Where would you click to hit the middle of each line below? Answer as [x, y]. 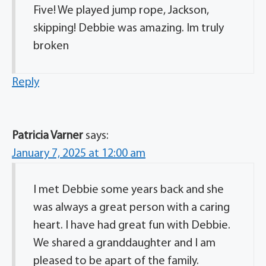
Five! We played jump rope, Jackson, [121, 11]
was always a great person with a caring [132, 208]
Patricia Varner [47, 136]
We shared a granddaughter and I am [124, 244]
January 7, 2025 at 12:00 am [79, 154]
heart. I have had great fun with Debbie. [132, 226]
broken [51, 47]
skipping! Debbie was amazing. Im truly [129, 29]
